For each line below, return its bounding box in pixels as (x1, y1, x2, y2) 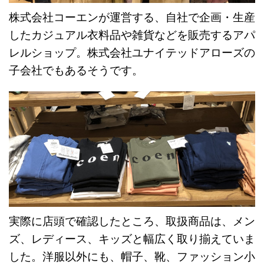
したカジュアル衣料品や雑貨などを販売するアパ (9, 28, 255, 42)
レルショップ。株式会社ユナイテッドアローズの (9, 45, 255, 60)
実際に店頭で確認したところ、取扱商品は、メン (9, 214, 255, 228)
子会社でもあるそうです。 (9, 63, 143, 77)
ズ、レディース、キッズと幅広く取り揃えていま (9, 232, 255, 246)
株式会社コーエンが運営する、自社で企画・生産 (9, 10, 255, 24)
